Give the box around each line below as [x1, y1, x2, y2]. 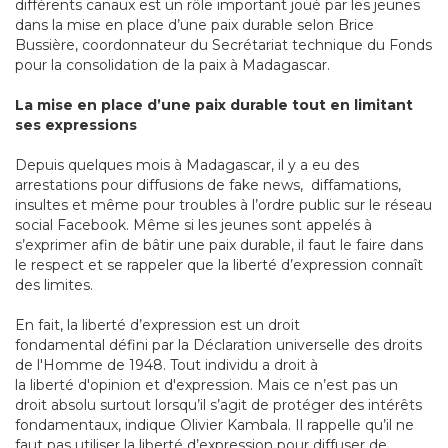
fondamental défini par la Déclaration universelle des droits [15, 336, 422, 355]
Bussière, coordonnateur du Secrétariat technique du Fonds [15, 36, 432, 55]
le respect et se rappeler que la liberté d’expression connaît [15, 256, 423, 275]
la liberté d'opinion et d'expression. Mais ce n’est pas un [15, 376, 398, 395]
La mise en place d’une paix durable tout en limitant [15, 96, 413, 115]
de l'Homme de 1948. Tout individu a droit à [15, 356, 318, 375]
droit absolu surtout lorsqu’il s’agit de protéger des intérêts [15, 396, 422, 415]
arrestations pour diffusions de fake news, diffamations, [15, 176, 401, 195]
